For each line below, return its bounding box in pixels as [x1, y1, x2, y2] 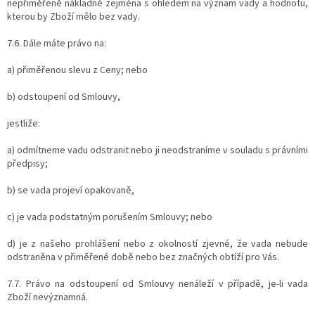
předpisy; [7, 156, 48, 171]
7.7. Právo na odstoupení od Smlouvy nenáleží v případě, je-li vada [7, 276, 308, 291]
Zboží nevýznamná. [7, 290, 88, 304]
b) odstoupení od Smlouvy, [7, 89, 120, 104]
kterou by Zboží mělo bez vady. [7, 9, 140, 24]
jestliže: [7, 116, 40, 131]
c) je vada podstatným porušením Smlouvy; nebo [7, 210, 212, 224]
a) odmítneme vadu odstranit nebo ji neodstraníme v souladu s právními [7, 143, 308, 157]
